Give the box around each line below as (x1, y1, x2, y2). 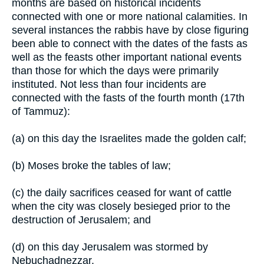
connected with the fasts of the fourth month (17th (12, 91, 245, 104)
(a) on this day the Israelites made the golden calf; (12, 132, 246, 144)
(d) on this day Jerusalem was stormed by (12, 240, 208, 253)
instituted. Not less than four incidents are (12, 78, 206, 90)
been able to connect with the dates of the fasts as (12, 37, 247, 49)
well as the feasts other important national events (12, 51, 242, 63)
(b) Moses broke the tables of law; (12, 159, 171, 171)
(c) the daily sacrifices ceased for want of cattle (12, 186, 232, 199)
